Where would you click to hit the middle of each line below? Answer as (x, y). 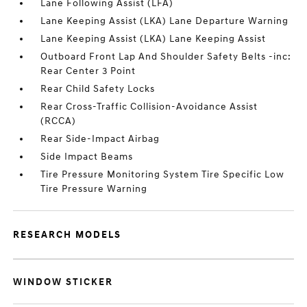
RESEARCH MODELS (67, 235)
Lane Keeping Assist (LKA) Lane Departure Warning (165, 21)
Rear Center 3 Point (88, 71)
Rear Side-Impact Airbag (100, 139)
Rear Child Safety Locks (98, 89)
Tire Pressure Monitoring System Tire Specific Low (163, 174)
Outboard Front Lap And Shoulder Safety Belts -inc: (166, 57)
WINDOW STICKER (63, 282)
